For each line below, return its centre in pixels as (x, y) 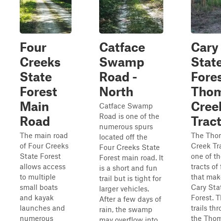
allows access (43, 166)
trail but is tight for (130, 178)
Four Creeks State (129, 147)
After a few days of (130, 199)
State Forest (40, 156)
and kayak (37, 197)
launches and (42, 208)
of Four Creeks (44, 146)
